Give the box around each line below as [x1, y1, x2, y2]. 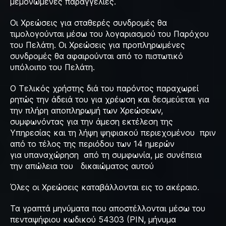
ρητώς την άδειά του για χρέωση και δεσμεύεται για [10, 94, 209, 104]
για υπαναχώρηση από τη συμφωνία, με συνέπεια [10, 150, 202, 160]
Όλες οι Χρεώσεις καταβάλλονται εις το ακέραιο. [10, 182, 202, 192]
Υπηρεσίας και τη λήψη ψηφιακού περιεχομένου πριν [10, 128, 216, 138]
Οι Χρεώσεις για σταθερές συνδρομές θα [10, 18, 167, 28]
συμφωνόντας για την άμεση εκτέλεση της [10, 117, 173, 127]
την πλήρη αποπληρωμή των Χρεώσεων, [10, 105, 163, 116]
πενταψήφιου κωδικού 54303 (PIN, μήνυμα [10, 214, 176, 224]
